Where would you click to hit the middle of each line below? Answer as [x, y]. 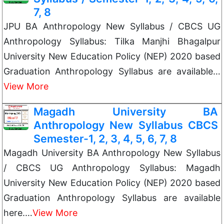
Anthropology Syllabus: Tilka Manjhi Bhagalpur [112, 41]
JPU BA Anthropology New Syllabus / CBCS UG [112, 26]
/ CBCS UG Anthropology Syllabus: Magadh [112, 168]
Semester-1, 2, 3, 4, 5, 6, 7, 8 [105, 138]
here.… [18, 213]
